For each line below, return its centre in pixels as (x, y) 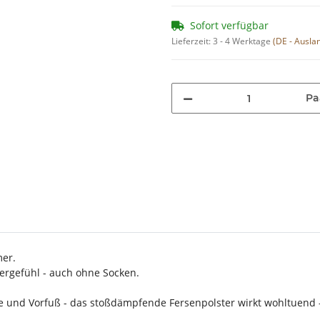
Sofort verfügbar (229, 26)
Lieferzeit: (192, 41)
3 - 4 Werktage (243, 41)
